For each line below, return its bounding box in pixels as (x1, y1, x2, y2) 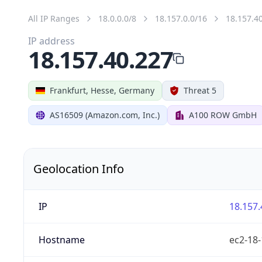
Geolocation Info (33, 160, 124, 177)
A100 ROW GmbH (189, 109, 257, 120)
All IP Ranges (28, 12, 80, 24)
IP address (28, 34, 75, 47)
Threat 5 (184, 84, 216, 96)
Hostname (38, 233, 85, 246)
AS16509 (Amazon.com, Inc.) (50, 109, 160, 120)
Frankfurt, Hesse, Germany (50, 84, 154, 96)
